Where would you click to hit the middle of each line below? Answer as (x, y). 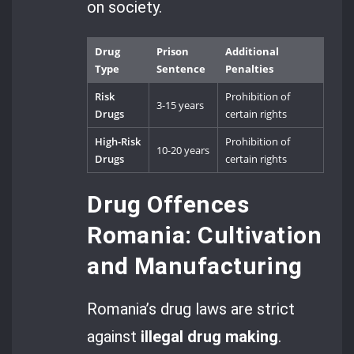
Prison (173, 52)
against (114, 337)
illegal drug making (210, 337)
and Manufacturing (195, 265)
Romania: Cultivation (205, 235)
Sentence (181, 69)
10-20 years (183, 151)
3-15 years (181, 105)
